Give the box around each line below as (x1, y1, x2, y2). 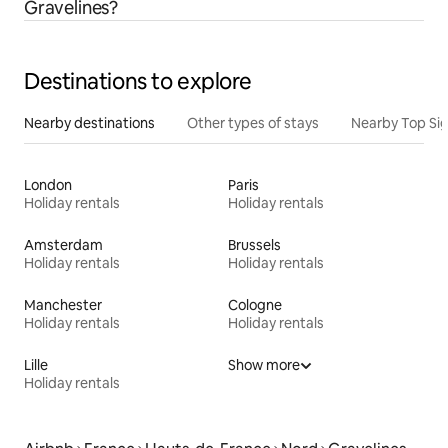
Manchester (24, 296, 102, 315)
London (24, 176, 72, 195)
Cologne (228, 296, 282, 315)
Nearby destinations (24, 114, 155, 133)
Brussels (228, 236, 281, 255)
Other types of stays (187, 114, 319, 133)
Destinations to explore (24, 67, 252, 97)
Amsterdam (24, 236, 103, 255)
